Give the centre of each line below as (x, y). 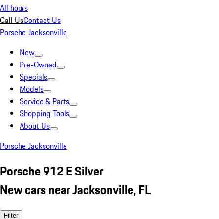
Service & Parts (44, 101)
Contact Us (42, 20)
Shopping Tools (44, 113)
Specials (33, 77)
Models (32, 89)
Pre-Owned (38, 65)
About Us (35, 126)
